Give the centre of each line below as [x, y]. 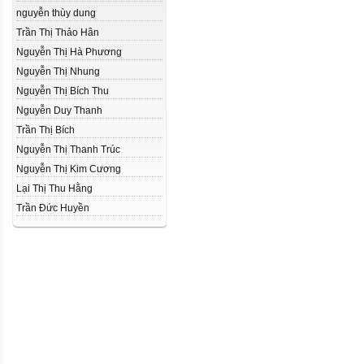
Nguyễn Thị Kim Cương [69, 169]
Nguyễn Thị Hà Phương [69, 52]
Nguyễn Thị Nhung [58, 71]
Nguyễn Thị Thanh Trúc [68, 149]
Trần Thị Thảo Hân [58, 32]
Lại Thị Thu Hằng [54, 188]
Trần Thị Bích [45, 130]
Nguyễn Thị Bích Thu [63, 91]
